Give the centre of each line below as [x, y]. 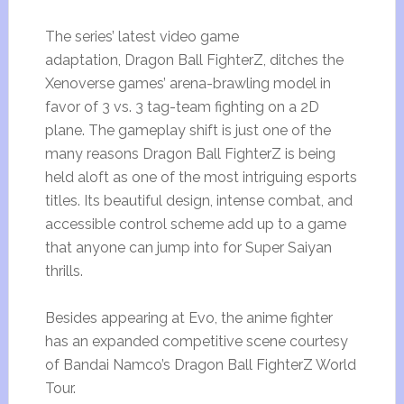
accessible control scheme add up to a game [195, 224]
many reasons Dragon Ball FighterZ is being [190, 153]
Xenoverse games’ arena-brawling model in [188, 83]
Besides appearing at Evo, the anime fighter [188, 317]
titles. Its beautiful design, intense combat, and [198, 200]
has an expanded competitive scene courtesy [196, 341]
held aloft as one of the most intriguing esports [201, 177]
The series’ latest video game [142, 36]
